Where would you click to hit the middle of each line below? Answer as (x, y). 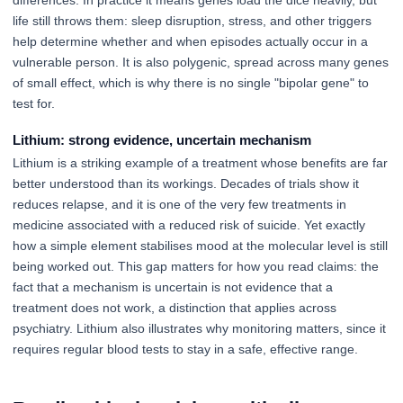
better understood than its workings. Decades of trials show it (186, 183)
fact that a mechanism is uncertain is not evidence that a (173, 287)
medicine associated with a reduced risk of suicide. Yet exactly (189, 224)
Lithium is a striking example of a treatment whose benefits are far (200, 162)
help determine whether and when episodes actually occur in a (190, 42)
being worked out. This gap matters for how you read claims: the (196, 266)
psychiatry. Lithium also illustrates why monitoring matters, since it (199, 328)
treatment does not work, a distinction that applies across (175, 307)
